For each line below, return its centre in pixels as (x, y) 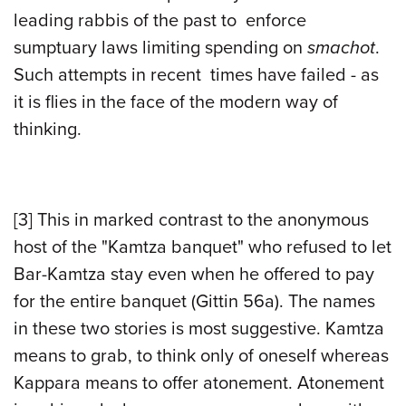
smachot (341, 48)
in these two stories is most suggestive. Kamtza (199, 329)
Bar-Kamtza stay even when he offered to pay (194, 274)
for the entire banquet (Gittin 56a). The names (194, 301)
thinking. (50, 129)
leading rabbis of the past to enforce (160, 20)
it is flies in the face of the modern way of (176, 102)
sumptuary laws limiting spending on (160, 48)
